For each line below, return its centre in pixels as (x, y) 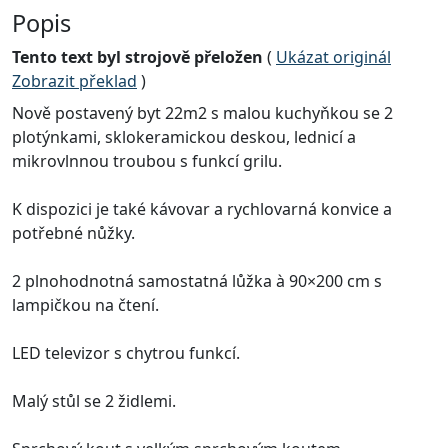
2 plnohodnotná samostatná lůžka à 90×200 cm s (197, 281)
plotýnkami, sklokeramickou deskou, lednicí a (184, 137)
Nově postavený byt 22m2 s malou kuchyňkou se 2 (202, 113)
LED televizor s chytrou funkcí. (126, 353)
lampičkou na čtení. (85, 305)
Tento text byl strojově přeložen (137, 57)
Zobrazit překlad (74, 81)
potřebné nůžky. (73, 233)
